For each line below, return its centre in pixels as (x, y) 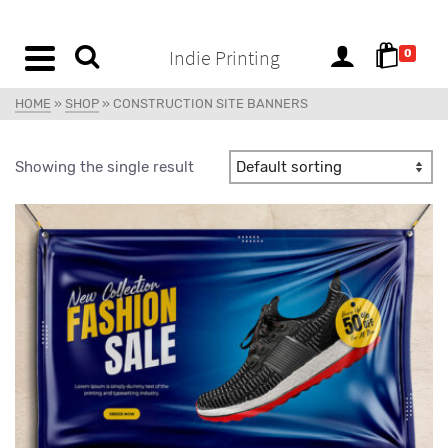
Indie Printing (224, 57)
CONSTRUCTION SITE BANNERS (210, 103)
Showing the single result (104, 167)
